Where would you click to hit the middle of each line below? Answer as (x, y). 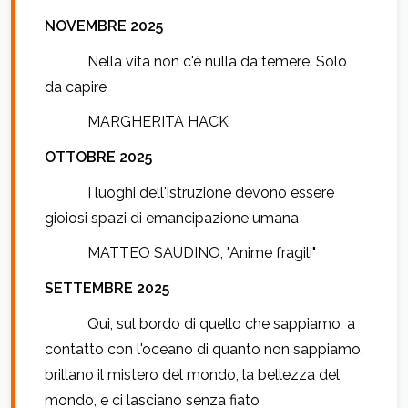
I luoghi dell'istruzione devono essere (211, 192)
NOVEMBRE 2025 (104, 26)
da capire (76, 87)
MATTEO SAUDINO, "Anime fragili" (202, 253)
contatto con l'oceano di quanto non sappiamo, (204, 349)
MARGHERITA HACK (158, 122)
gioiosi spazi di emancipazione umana (172, 218)
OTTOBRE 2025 (98, 158)
